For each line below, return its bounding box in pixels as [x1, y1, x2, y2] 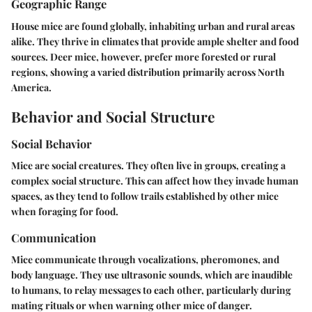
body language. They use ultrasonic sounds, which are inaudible [11, 268, 292, 282]
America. [11, 80, 52, 94]
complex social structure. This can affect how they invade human [11, 174, 299, 188]
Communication [11, 230, 96, 246]
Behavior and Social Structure [11, 106, 215, 126]
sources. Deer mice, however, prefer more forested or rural [11, 49, 276, 63]
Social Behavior [11, 136, 92, 152]
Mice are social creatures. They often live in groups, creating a [11, 159, 286, 173]
